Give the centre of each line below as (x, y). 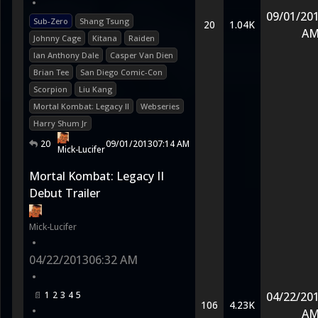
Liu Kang (95, 89)
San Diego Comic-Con (121, 72)
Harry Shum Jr (60, 123)
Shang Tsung (104, 21)
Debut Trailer (65, 193)
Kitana (105, 38)
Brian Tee (51, 72)
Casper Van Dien (142, 55)
